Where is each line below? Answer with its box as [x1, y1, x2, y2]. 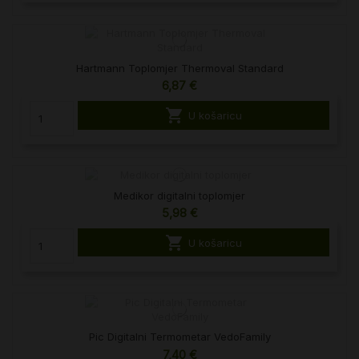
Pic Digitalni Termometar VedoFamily [88, 330, 271, 344]
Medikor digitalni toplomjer [114, 188, 245, 202]
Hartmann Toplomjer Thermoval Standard [75, 61, 284, 75]
